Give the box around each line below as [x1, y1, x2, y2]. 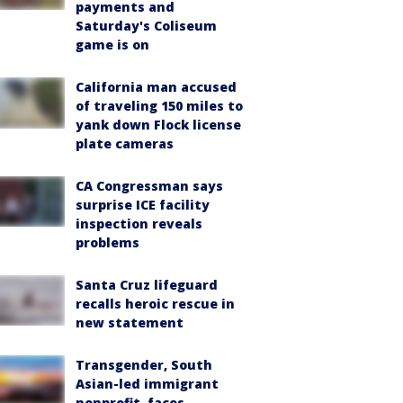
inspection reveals [76, 214, 202, 232]
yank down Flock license [76, 115, 241, 133]
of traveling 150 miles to [76, 96, 243, 114]
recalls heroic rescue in [76, 294, 235, 312]
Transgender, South [76, 355, 212, 373]
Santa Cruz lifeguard [76, 275, 218, 293]
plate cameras [76, 134, 174, 152]
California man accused [76, 77, 237, 95]
